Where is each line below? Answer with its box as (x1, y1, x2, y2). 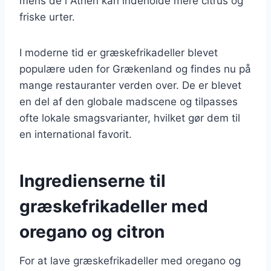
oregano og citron (19, 221, 165, 242)
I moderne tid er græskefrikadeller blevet (19, 46, 218, 59)
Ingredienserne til (19, 170, 166, 191)
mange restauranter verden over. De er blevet (19, 79, 241, 91)
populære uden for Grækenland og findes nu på (19, 62, 251, 75)
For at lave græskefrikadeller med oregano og (19, 254, 241, 267)
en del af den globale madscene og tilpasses (19, 95, 238, 108)
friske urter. (19, 10, 75, 23)
